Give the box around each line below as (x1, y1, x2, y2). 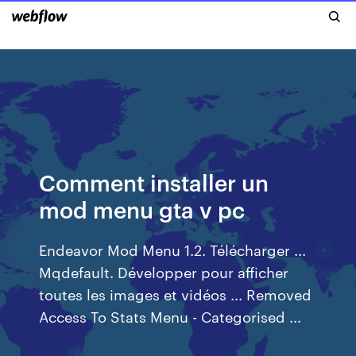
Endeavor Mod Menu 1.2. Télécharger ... (39, 239, 307, 259)
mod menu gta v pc (39, 194, 246, 223)
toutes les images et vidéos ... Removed (39, 284, 312, 304)
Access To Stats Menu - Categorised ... (39, 306, 302, 326)
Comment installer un (39, 167, 269, 196)
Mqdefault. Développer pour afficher (39, 261, 289, 281)
